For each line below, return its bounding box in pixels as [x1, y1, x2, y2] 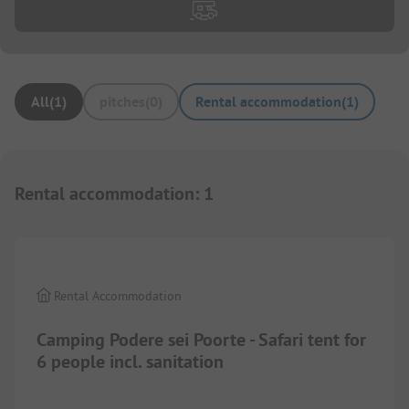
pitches [100, 91, 145, 111]
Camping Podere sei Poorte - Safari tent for [37, 328, 366, 352]
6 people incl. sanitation [37, 350, 224, 374]
